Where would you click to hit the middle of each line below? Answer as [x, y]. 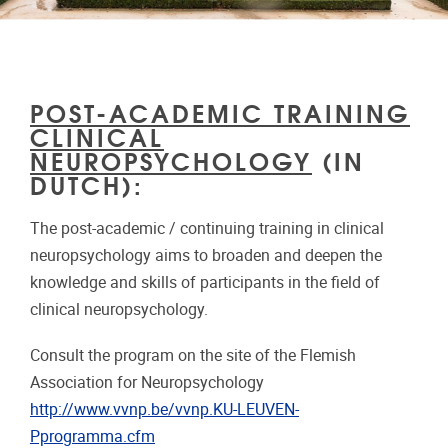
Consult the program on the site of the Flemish [193, 356]
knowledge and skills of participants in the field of [205, 283]
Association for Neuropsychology [147, 383]
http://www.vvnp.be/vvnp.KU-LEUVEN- [164, 410]
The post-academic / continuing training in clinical [207, 229]
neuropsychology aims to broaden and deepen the [206, 256]
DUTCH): [87, 183]
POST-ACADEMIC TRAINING [220, 111]
